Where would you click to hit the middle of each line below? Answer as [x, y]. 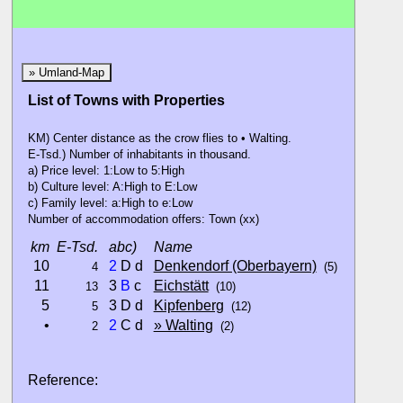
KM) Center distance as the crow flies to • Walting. [159, 139]
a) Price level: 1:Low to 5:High [106, 171]
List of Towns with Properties [126, 100]
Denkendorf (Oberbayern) [235, 266]
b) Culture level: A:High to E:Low [112, 187]
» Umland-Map [67, 73]
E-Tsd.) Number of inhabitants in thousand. [139, 155]
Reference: [63, 380]
